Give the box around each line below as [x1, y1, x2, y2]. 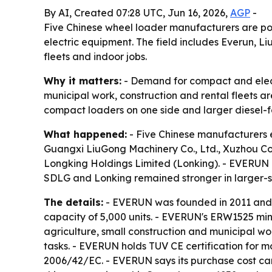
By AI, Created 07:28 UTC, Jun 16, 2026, [44, 7, 230, 19]
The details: [44, 196, 103, 209]
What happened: [44, 128, 127, 141]
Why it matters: [44, 75, 121, 87]
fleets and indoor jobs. [44, 50, 147, 63]
